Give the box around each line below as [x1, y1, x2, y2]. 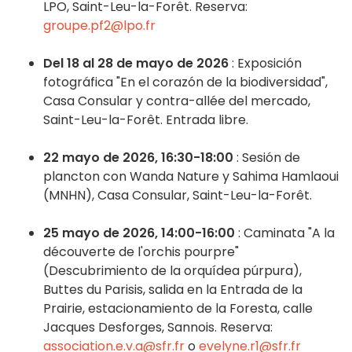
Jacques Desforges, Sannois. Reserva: [43, 318, 273, 337]
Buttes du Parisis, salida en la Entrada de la [43, 280, 302, 299]
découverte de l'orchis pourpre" [43, 243, 239, 262]
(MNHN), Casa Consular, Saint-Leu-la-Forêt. [43, 186, 312, 205]
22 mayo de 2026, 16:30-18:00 [43, 148, 233, 167]
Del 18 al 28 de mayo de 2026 [43, 54, 229, 73]
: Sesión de [233, 148, 300, 167]
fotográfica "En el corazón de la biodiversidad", [43, 73, 328, 92]
